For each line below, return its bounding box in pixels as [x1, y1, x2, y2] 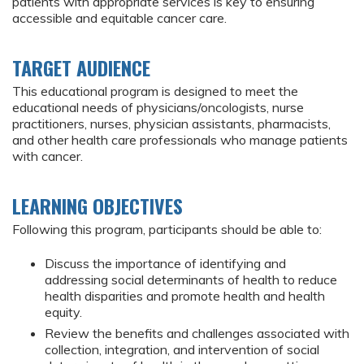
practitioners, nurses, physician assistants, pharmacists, [12, 115, 331, 132]
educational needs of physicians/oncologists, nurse [12, 99, 304, 116]
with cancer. [12, 148, 83, 165]
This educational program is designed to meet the [12, 83, 298, 100]
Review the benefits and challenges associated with [45, 325, 349, 342]
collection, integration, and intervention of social [45, 341, 319, 358]
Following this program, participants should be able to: [12, 221, 322, 238]
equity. [45, 304, 85, 321]
